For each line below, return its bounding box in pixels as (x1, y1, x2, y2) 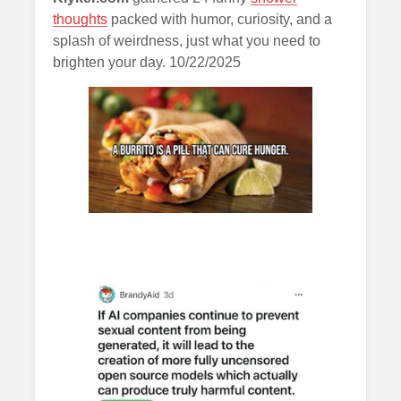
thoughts (53, 12, 107, 26)
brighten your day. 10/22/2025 (53, 55, 241, 69)
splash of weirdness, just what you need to (53, 33, 320, 47)
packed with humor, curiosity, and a (107, 12, 332, 26)
